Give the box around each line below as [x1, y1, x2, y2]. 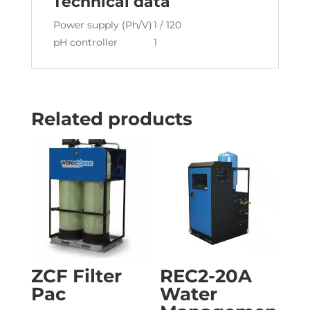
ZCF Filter [30, 265, 122, 288]
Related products [30, 108, 192, 131]
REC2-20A [160, 265, 253, 288]
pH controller [53, 36, 118, 49]
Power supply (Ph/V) [53, 19, 152, 32]
